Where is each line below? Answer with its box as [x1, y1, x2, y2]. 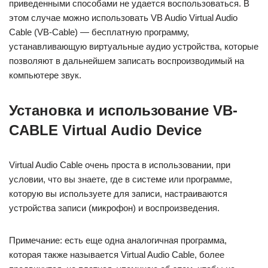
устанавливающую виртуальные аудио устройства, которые [9, 41, 258, 51]
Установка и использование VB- [9, 102, 237, 118]
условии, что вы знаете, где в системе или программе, [9, 174, 232, 184]
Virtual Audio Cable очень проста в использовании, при [9, 160, 230, 170]
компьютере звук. [9, 70, 81, 80]
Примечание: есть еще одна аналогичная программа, [9, 235, 227, 245]
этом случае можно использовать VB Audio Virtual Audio [9, 13, 237, 23]
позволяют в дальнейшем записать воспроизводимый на [9, 56, 244, 66]
